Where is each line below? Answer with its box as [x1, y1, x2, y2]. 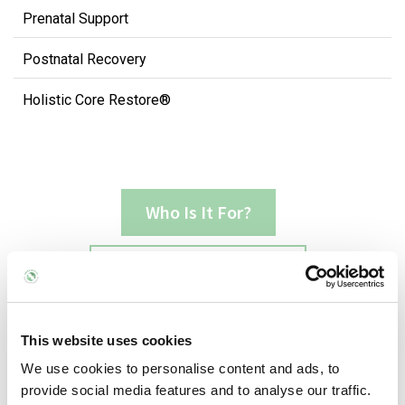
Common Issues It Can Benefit [85, 313, 320, 335]
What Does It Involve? [114, 257, 282, 279]
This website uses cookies [21, 332, 193, 348]
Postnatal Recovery [23, 51, 146, 68]
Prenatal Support [23, 10, 128, 27]
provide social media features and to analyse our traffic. [21, 382, 372, 398]
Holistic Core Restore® [23, 91, 171, 108]
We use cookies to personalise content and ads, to [21, 361, 340, 376]
